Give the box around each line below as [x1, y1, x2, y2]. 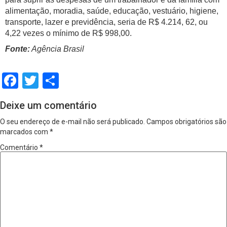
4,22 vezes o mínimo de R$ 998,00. [5, 29, 132, 38]
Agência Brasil [30, 45, 84, 54]
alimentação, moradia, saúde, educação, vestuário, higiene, [5, 7, 218, 16]
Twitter [39, 71, 88, 91]
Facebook [18, 71, 86, 91]
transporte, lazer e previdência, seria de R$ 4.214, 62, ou [5, 18, 208, 27]
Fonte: [5, 45, 30, 54]
